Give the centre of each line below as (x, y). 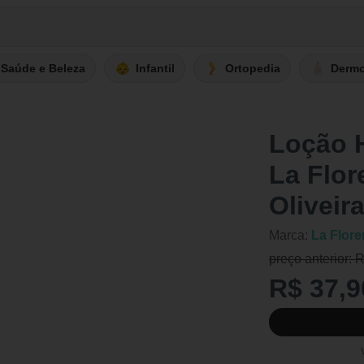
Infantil (155, 68)
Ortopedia (253, 68)
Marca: (290, 235)
